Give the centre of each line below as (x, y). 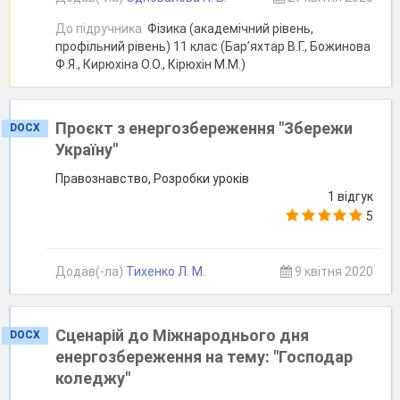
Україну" (87, 150)
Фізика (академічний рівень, (229, 29)
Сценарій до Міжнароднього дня (182, 335)
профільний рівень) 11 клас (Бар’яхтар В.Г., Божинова (213, 46)
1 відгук (350, 196)
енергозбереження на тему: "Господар (204, 357)
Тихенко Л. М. (166, 271)
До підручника (99, 29)
